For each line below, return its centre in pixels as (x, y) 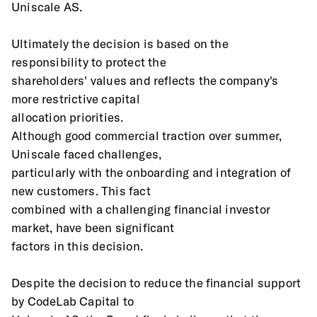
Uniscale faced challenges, (87, 154)
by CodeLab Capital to (73, 301)
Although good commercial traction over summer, (147, 136)
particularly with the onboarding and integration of (151, 172)
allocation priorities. (68, 117)
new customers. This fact (81, 191)
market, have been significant (93, 227)
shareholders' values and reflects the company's (145, 80)
